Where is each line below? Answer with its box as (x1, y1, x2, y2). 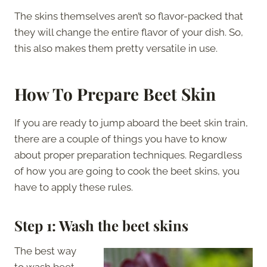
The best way (14, 244, 76, 257)
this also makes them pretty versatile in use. (14, 42, 218, 54)
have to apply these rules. (14, 181, 133, 193)
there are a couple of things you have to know (14, 132, 227, 145)
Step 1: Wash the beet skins (14, 215, 188, 235)
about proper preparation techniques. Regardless (14, 148, 242, 161)
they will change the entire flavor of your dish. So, (14, 26, 243, 38)
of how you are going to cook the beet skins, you (14, 164, 240, 177)
